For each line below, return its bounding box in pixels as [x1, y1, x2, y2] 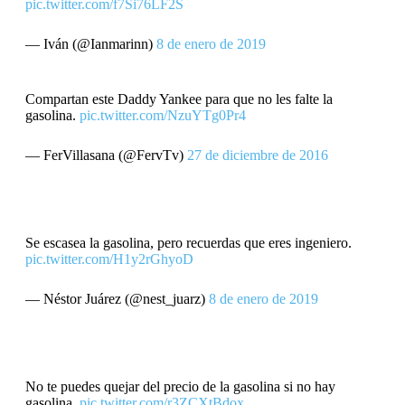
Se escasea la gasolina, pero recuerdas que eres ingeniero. [24, 234, 352, 250]
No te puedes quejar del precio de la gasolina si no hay [24, 378, 335, 394]
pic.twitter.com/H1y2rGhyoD [24, 250, 193, 267]
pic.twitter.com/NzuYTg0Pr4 [79, 107, 246, 123]
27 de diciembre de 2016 [186, 146, 328, 163]
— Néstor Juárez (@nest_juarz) [24, 290, 209, 306]
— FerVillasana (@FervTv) [24, 146, 187, 163]
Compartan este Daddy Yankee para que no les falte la [24, 90, 333, 107]
